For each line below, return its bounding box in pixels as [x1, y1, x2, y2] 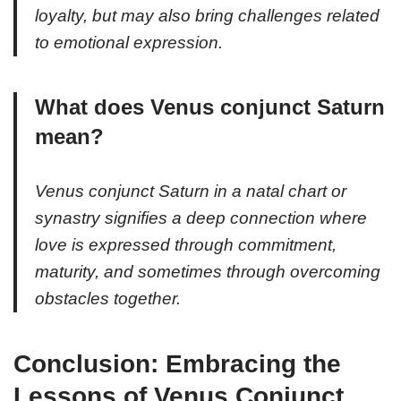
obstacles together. [35, 288, 181, 308]
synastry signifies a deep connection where [35, 208, 367, 227]
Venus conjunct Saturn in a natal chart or [35, 181, 346, 200]
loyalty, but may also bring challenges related [35, 5, 380, 25]
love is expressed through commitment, [35, 235, 337, 254]
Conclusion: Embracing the [13, 349, 341, 378]
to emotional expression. [35, 32, 223, 52]
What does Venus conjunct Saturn [35, 94, 385, 119]
